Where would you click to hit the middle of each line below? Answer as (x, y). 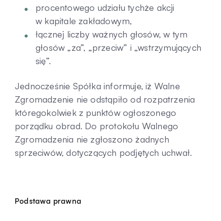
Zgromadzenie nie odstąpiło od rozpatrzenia (105, 99)
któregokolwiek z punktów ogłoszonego (96, 112)
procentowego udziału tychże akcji (105, 7)
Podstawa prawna (48, 201)
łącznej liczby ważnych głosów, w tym (112, 34)
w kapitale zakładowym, (84, 20)
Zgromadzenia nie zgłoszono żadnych (92, 139)
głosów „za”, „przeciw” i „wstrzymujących (119, 47)
